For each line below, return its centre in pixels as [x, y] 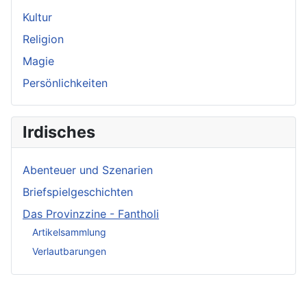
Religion [43, 39]
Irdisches [59, 132]
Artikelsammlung [69, 232]
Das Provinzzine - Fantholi [91, 214]
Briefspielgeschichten [78, 192]
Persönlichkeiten [65, 83]
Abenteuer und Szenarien [88, 170]
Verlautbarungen [69, 251]
